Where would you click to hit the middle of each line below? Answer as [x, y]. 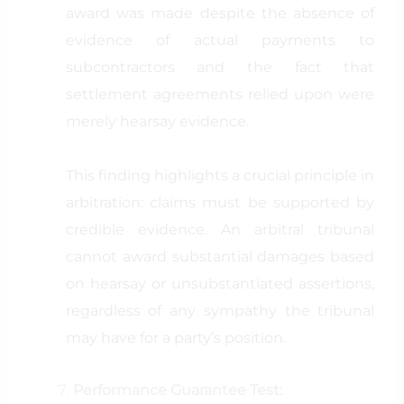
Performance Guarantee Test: [177, 390]
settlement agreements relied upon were [220, 94]
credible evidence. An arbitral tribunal [220, 230]
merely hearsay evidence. [157, 121]
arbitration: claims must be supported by [220, 202]
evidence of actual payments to [220, 40]
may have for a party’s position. [175, 338]
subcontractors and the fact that [220, 67]
